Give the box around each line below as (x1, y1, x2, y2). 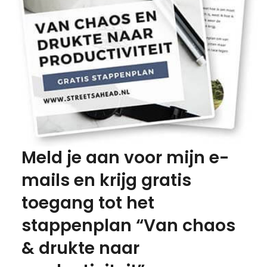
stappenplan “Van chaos (21, 213, 235, 237)
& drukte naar (21, 236, 139, 260)
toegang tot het (21, 191, 154, 215)
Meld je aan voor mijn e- (21, 145, 229, 169)
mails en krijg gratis (21, 168, 191, 192)
